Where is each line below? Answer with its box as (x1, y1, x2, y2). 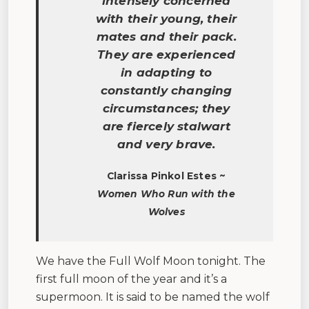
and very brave (117, 137, 213, 151)
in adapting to (121, 65, 212, 79)
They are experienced (97, 47, 236, 61)
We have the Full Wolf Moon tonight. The (36, 254, 266, 268)
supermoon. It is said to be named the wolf (36, 290, 270, 303)
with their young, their (95, 11, 237, 26)
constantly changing (100, 83, 232, 97)
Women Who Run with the (97, 188, 235, 199)
